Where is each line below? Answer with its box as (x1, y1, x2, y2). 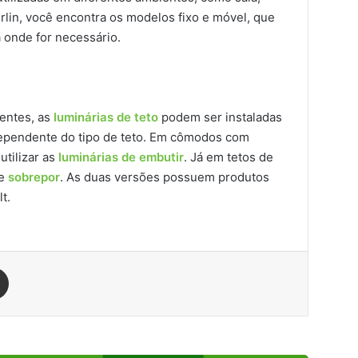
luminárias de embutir (58, 149, 184, 165)
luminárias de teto (54, 109, 158, 125)
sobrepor (8, 169, 60, 185)
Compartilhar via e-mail (8, 260, 27, 273)
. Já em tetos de (184, 149, 273, 165)
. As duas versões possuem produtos (60, 169, 269, 185)
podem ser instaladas (158, 109, 282, 125)
